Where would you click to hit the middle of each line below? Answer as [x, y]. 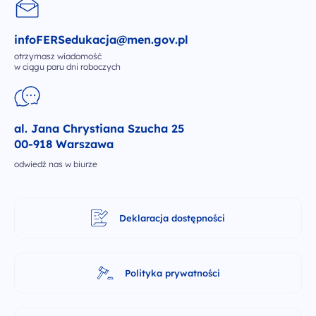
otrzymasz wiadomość [58, 56]
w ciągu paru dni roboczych [67, 67]
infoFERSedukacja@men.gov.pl [101, 39]
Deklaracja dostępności [172, 218]
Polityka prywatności [172, 273]
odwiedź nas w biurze [56, 164]
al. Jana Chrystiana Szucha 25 [99, 128]
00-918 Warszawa [64, 144]
